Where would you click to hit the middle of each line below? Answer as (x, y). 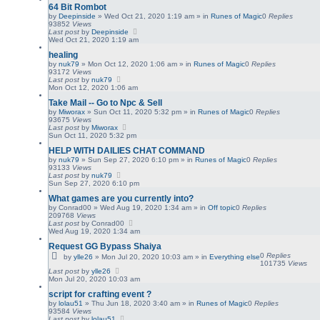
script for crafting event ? (100, 294)
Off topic (222, 207)
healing (64, 55)
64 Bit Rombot (78, 7)
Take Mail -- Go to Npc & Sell (106, 102)
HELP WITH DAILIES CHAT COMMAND (127, 150)
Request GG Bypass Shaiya (105, 246)
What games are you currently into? (121, 198)
